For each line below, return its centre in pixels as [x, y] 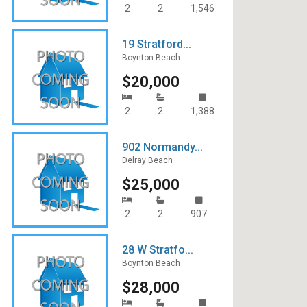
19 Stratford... [157, 44]
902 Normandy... [162, 147]
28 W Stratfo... [158, 250]
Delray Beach [147, 160]
